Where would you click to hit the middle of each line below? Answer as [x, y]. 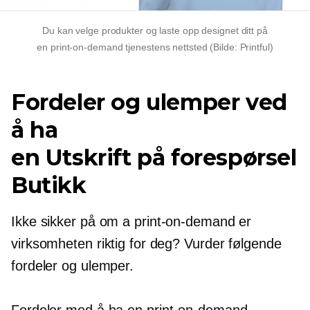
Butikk [49, 185]
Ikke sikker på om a [73, 222]
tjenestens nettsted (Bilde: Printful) [198, 47]
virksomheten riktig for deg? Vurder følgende [146, 244]
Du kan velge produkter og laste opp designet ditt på [155, 31]
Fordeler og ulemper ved [149, 102]
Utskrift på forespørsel [171, 158]
